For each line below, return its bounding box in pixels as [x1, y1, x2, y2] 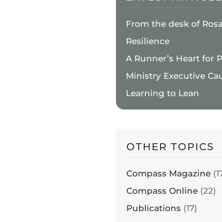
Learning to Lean [126, 88, 199, 99]
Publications [126, 203, 181, 214]
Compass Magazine [126, 168, 211, 179]
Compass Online [126, 186, 198, 196]
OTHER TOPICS [126, 141, 214, 153]
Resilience [126, 36, 169, 47]
